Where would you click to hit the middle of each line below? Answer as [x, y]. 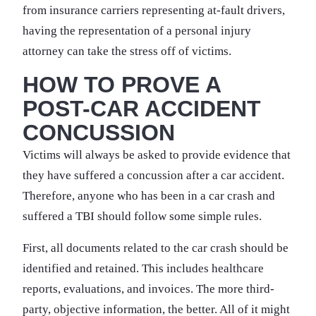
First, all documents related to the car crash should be [156, 248]
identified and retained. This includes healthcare [143, 268]
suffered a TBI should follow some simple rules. [142, 216]
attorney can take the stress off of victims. [127, 51]
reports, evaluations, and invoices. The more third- [148, 288]
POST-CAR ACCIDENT [142, 108]
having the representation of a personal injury [137, 30]
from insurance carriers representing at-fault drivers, [154, 10]
